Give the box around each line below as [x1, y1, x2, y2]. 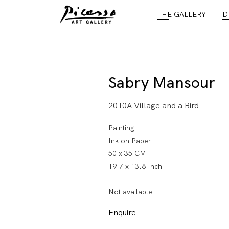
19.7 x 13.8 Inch [108, 161, 162, 171]
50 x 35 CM [108, 148, 146, 158]
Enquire [108, 207, 136, 218]
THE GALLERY [157, 10, 206, 19]
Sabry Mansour [108, 72, 215, 93]
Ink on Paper [108, 135, 151, 145]
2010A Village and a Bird [108, 100, 199, 111]
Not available [108, 187, 152, 196]
